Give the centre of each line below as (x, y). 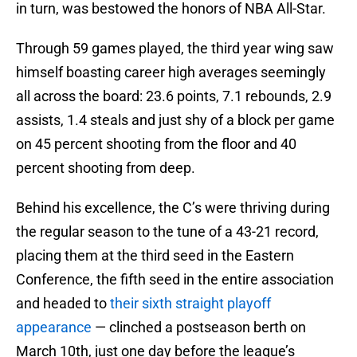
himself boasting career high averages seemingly (171, 73)
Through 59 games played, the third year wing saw (175, 49)
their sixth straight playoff (190, 304)
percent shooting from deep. (106, 168)
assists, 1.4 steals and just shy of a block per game (175, 120)
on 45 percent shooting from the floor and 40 (156, 144)
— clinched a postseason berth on (199, 328)
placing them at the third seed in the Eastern (155, 256)
